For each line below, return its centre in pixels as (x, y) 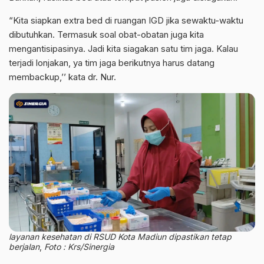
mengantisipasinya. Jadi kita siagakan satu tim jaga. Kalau (123, 48)
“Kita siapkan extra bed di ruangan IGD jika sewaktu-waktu (126, 20)
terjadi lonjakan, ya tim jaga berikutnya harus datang (112, 62)
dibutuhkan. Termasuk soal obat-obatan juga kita (106, 34)
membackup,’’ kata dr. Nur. (62, 77)
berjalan (24, 246)
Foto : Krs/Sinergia (78, 246)
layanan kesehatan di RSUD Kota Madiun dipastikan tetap (120, 236)
